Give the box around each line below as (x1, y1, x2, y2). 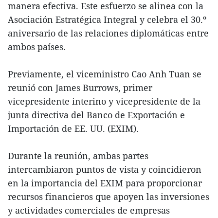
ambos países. (8, 41, 66, 53)
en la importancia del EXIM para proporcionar (8, 177, 202, 189)
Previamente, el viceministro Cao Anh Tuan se (8, 68, 201, 80)
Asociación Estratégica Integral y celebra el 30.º (8, 14, 206, 26)
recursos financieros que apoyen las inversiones (8, 191, 209, 203)
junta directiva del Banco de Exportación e (8, 109, 185, 121)
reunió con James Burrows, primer (8, 82, 152, 94)
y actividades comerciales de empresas (8, 204, 170, 217)
